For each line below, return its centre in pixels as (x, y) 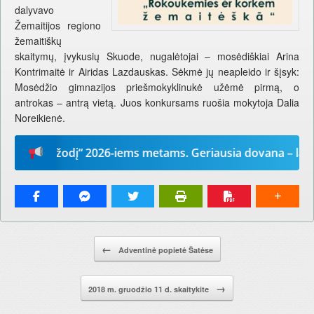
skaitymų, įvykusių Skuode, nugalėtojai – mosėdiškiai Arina (157, 56)
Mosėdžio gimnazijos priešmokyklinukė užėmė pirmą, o (157, 87)
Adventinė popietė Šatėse (164, 250)
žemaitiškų (38, 41)
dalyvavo (34, 10)
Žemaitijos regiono (58, 26)
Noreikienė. (40, 118)
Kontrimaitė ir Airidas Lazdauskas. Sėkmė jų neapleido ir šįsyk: (157, 72)
